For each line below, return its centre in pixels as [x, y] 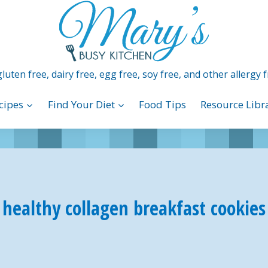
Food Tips [163, 105]
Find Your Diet [81, 105]
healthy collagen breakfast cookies [134, 208]
